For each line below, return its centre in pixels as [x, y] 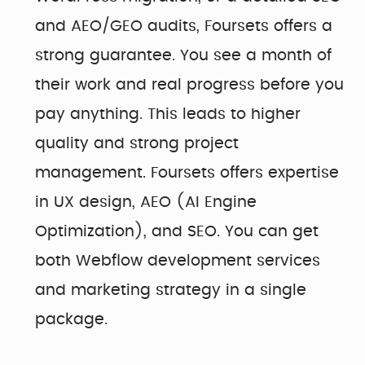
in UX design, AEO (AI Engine [146, 203]
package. [74, 320]
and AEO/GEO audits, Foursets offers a [184, 27]
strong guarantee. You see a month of [183, 56]
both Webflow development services [178, 262]
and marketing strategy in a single [171, 291]
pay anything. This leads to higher [168, 115]
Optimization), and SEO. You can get [177, 232]
